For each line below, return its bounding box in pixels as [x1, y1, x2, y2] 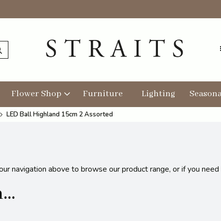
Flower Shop [11, 88, 61, 100]
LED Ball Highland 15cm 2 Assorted [6, 110, 113, 119]
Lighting [142, 88, 175, 100]
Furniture [83, 88, 123, 100]
